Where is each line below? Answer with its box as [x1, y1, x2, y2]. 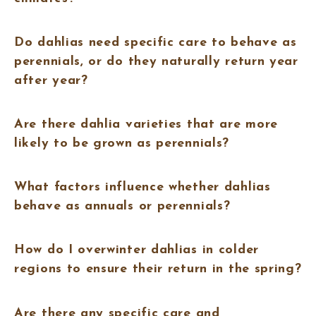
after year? [14, 73, 88, 87]
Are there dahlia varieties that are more [14, 117, 279, 131]
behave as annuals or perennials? [14, 200, 231, 214]
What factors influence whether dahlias [14, 181, 271, 195]
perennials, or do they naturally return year [14, 54, 298, 68]
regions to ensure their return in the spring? [14, 262, 302, 276]
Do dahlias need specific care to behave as [14, 35, 297, 49]
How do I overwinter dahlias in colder [14, 243, 259, 257]
